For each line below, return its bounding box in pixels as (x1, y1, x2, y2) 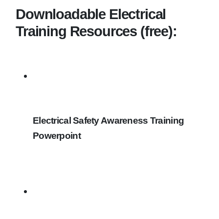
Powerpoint (33, 131, 81, 141)
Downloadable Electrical (16, 6, 166, 22)
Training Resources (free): (16, 23, 177, 40)
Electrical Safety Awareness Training (33, 115, 184, 126)
